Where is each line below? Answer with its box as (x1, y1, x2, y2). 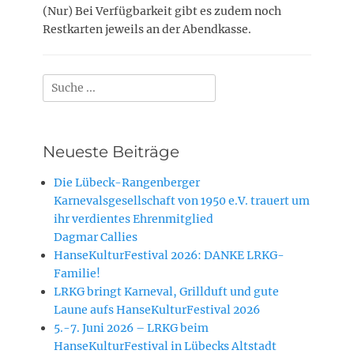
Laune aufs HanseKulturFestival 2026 (54, 302, 260, 317)
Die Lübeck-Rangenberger (54, 175, 200, 190)
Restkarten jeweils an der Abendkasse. (43, 21, 251, 36)
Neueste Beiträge (43, 141, 179, 161)
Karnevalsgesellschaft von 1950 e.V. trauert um (54, 193, 310, 208)
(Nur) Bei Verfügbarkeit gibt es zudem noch (43, 3, 281, 18)
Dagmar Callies (54, 229, 137, 244)
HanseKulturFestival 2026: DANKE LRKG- (54, 247, 284, 262)
